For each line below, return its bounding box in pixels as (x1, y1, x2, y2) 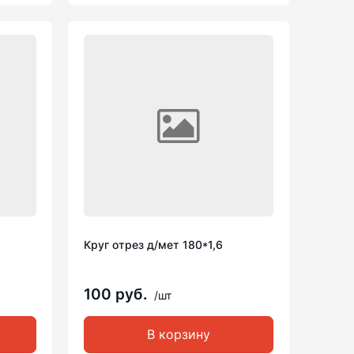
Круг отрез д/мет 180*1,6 (84, 238, 223, 251)
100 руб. (84, 285, 152, 303)
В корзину (147, 326, 210, 342)
